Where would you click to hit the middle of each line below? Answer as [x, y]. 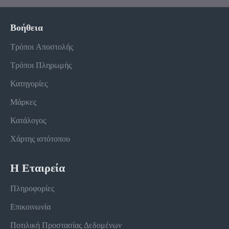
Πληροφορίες [32, 189]
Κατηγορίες [29, 84]
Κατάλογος [28, 121]
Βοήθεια [27, 28]
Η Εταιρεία [38, 168]
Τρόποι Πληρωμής [41, 65]
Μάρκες [23, 102]
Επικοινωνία [30, 207]
